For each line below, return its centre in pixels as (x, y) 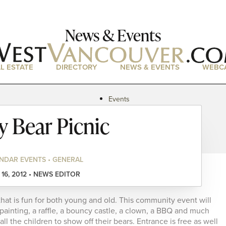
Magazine (123, 118)
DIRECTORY (76, 67)
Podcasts (122, 128)
